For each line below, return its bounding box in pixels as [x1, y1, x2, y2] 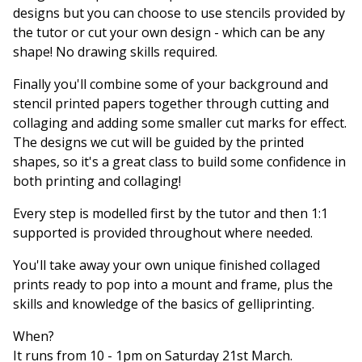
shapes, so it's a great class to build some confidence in [13, 152, 346, 170]
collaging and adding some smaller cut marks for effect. [13, 113, 347, 132]
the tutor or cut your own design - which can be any [13, 23, 325, 41]
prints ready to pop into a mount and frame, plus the [13, 275, 333, 293]
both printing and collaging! [13, 171, 181, 190]
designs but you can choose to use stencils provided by [13, 3, 345, 22]
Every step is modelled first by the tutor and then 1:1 [13, 204, 328, 222]
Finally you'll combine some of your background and [13, 74, 328, 93]
